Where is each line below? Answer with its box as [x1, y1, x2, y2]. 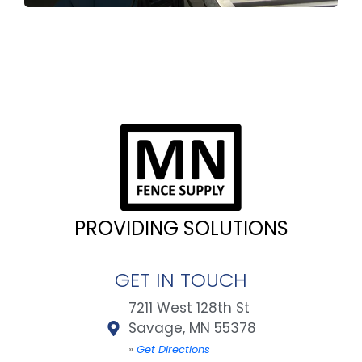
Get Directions [133, 342, 211, 358]
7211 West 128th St [128, 298, 250, 318]
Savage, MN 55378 [128, 318, 257, 339]
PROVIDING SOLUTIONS [74, 215, 288, 242]
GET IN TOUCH [115, 267, 247, 294]
